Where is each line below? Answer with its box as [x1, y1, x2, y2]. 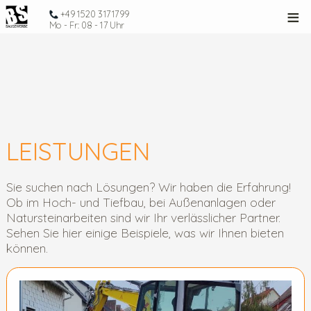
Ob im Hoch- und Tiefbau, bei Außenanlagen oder [6, 194, 276, 210]
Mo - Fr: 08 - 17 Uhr [49, 19, 125, 31]
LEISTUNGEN [6, 136, 150, 167]
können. [6, 239, 48, 255]
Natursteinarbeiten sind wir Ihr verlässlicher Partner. [6, 209, 280, 225]
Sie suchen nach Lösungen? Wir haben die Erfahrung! [6, 178, 291, 194]
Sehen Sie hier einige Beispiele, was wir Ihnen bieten [6, 224, 284, 240]
